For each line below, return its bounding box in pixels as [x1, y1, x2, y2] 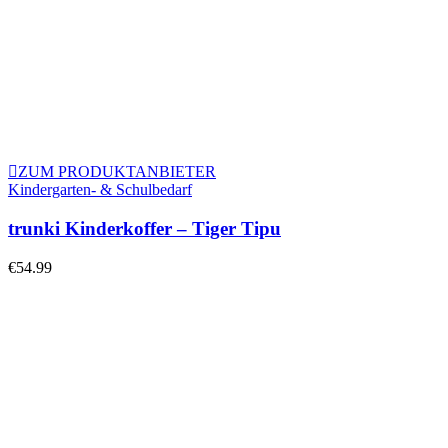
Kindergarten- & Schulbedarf [8, 181, 192, 199]
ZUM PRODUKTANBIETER [18, 163, 216, 181]
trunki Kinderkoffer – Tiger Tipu [8, 218, 281, 240]
